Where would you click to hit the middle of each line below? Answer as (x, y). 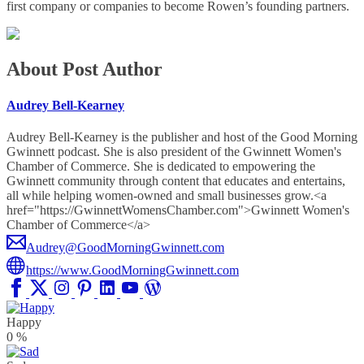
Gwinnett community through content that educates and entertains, (176, 181)
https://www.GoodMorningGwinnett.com (132, 270)
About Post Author (84, 69)
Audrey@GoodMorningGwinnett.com (125, 247)
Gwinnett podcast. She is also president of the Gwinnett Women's (174, 152)
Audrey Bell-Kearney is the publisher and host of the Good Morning (182, 137)
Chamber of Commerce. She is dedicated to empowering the (161, 166)
